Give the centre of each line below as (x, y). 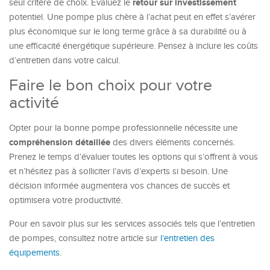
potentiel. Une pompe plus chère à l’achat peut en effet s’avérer (132, 17)
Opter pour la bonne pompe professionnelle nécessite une (123, 128)
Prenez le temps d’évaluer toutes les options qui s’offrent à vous (133, 157)
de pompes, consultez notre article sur (85, 238)
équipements (34, 253)
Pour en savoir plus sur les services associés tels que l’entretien (132, 224)
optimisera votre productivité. (66, 200)
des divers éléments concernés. (173, 143)
